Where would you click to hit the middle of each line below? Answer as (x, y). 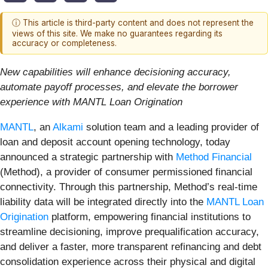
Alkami (68, 127)
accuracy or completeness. (64, 43)
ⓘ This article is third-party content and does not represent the (133, 23)
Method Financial (214, 157)
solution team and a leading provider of (171, 127)
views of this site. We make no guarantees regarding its (117, 34)
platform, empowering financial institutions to (150, 217)
